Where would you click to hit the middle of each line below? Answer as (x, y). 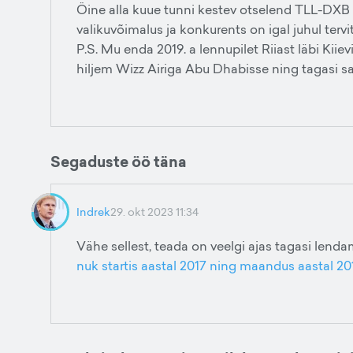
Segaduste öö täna (119, 162)
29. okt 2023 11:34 (154, 212)
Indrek (93, 212)
